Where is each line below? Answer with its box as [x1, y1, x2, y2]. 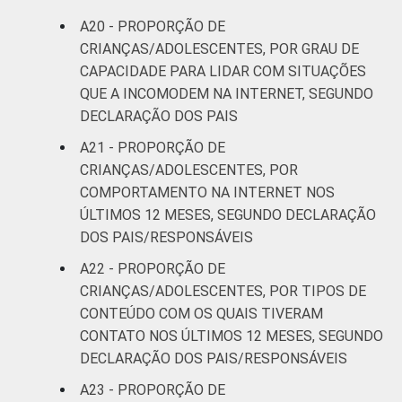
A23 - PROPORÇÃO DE [80, 380, 225, 398]
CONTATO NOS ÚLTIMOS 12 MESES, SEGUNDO [80, 327, 383, 345]
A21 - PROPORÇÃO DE [80, 138, 225, 156]
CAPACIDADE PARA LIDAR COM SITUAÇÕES [80, 62, 366, 80]
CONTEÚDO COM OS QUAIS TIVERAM [80, 304, 323, 322]
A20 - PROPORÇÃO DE [80, 17, 225, 35]
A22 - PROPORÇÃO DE [80, 259, 225, 277]
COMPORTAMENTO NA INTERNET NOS [80, 183, 335, 201]
